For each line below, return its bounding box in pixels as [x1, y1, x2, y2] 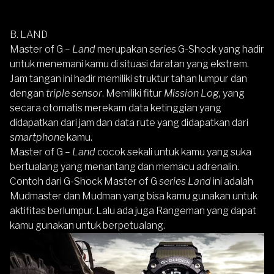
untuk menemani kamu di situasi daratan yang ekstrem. [10, 58, 249, 70]
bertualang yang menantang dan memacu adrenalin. [10, 161, 239, 172]
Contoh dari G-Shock [10, 176, 102, 187]
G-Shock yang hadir [178, 43, 264, 55]
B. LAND [10, 29, 50, 40]
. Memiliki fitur [102, 87, 164, 99]
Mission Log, [164, 87, 221, 99]
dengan [10, 87, 44, 99]
